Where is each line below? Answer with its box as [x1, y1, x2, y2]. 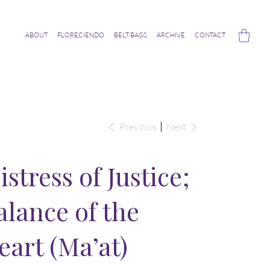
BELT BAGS [113, 31, 147, 40]
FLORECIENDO [57, 31, 104, 40]
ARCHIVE [156, 31, 185, 40]
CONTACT [194, 31, 225, 40]
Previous [119, 121, 156, 133]
